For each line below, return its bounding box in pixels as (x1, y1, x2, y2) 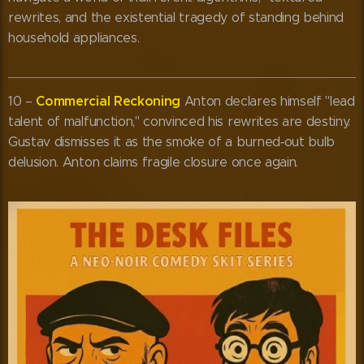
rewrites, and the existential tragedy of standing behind (8, 10, 344, 26)
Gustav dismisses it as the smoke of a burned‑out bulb (8, 134, 336, 150)
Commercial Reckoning (36, 93, 181, 110)
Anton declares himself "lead (180, 93, 355, 110)
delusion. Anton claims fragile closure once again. (8, 154, 298, 171)
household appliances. (8, 30, 140, 46)
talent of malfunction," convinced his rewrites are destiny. (8, 114, 351, 130)
